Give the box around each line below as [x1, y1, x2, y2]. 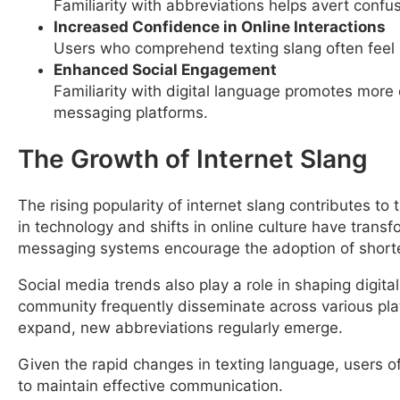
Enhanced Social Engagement [54, 60, 277, 79]
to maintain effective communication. [18, 376, 283, 395]
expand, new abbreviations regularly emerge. [18, 318, 343, 337]
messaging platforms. [54, 103, 208, 121]
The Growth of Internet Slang [18, 143, 368, 174]
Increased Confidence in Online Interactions [54, 17, 386, 36]
